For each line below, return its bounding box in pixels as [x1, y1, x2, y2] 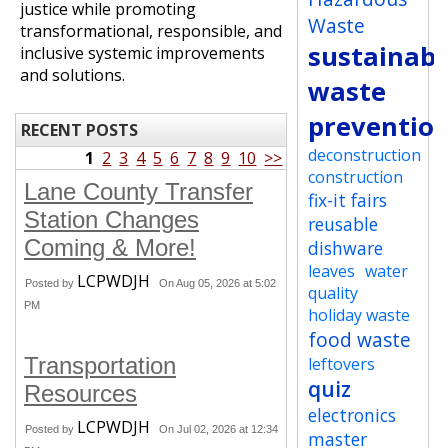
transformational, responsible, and [20, 20, 282, 42]
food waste [308, 326, 412, 353]
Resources [24, 380, 137, 407]
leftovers [308, 353, 376, 375]
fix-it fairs [308, 188, 388, 212]
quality [308, 282, 359, 304]
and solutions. [20, 64, 125, 86]
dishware [308, 236, 384, 260]
